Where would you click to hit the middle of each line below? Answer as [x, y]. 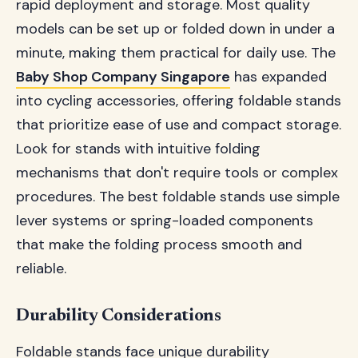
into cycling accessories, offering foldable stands [179, 101]
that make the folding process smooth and [159, 245]
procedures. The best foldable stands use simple [178, 197]
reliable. [41, 268]
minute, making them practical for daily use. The [176, 53]
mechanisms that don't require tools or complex [177, 173]
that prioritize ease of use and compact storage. [179, 125]
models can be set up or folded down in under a [175, 29]
